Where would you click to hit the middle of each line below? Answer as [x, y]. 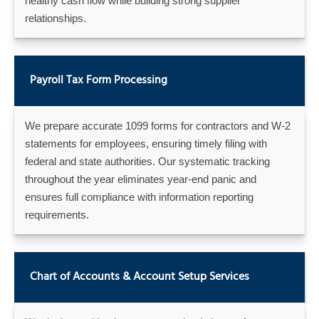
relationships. [56, 18]
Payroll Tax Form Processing [99, 81]
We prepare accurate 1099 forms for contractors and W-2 [158, 125]
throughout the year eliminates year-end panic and [141, 179]
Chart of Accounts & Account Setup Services [140, 277]
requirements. [57, 214]
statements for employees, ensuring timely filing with [146, 143]
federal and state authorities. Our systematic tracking [147, 161]
